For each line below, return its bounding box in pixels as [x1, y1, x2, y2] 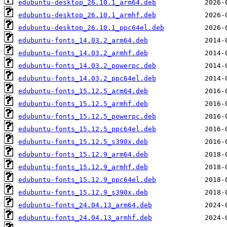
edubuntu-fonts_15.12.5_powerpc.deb [18, 112, 156, 121]
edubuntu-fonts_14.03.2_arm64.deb [18, 36, 148, 45]
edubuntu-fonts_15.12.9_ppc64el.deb [18, 176, 156, 184]
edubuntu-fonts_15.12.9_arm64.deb [18, 150, 148, 159]
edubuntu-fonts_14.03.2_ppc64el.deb [18, 74, 156, 83]
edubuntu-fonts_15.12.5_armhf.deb [18, 100, 148, 108]
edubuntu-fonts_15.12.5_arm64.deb [18, 87, 148, 95]
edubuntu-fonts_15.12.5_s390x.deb [18, 138, 148, 146]
